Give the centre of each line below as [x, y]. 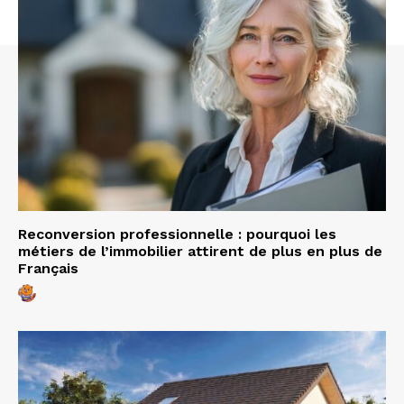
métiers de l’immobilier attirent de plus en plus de [200, 252]
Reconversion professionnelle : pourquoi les [177, 234]
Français [48, 269]
